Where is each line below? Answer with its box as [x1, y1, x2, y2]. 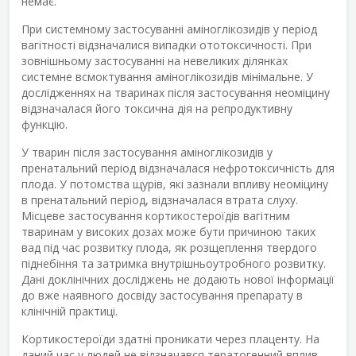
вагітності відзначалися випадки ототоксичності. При [21, 37, 311, 52]
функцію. [21, 116, 68, 132]
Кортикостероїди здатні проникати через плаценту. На [21, 331, 319, 346]
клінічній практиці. [21, 303, 118, 319]
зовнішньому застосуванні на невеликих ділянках [21, 52, 288, 68]
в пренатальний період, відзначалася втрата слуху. [21, 192, 298, 207]
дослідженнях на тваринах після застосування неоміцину [21, 84, 330, 100]
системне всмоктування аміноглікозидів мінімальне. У [21, 68, 313, 84]
